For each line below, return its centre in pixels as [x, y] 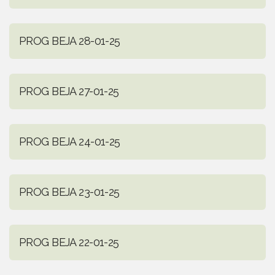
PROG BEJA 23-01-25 [69, 192]
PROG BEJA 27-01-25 [69, 91]
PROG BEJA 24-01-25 [70, 142]
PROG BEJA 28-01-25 [70, 41]
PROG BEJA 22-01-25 [69, 242]
